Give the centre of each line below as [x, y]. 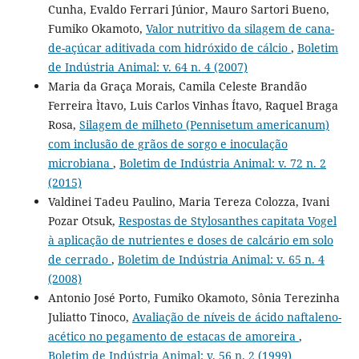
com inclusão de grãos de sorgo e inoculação [167, 143]
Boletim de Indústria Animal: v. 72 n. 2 [222, 163]
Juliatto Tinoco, [90, 317]
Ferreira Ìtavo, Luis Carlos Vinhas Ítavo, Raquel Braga [193, 105]
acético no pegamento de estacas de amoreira [173, 336]
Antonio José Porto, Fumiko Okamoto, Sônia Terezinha [194, 297]
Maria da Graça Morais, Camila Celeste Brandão [177, 86]
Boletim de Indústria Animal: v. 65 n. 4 [221, 259]
